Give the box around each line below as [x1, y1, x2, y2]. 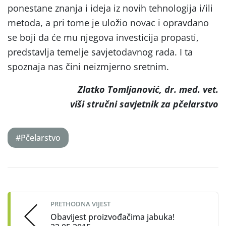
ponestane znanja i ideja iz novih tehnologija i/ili [8, 2, 213, 15]
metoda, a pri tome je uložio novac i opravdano [8, 17, 209, 29]
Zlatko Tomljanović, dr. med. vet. [78, 83, 218, 96]
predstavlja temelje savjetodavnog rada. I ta [8, 46, 193, 59]
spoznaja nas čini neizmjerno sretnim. [8, 61, 169, 73]
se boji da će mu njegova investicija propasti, [8, 31, 199, 44]
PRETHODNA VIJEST [50, 199, 110, 209]
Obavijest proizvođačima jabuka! [50, 211, 175, 223]
